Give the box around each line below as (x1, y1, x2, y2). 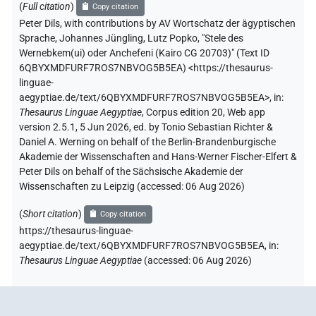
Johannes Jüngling (59, 32, 143, 44)
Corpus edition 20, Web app (146, 106, 265, 119)
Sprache (19, 32, 55, 44)
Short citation (23, 207, 78, 220)
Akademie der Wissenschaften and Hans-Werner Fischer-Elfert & (19, 150, 297, 163)
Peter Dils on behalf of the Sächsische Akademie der (19, 165, 243, 178)
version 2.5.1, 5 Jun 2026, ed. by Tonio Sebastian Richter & (19, 121, 273, 133)
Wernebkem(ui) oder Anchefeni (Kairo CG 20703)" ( (19, 47, 240, 59)
